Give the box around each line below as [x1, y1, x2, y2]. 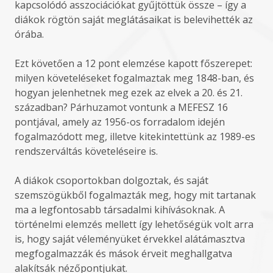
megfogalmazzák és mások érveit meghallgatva [15, 247, 232, 260]
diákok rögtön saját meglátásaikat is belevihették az [15, 13, 253, 26]
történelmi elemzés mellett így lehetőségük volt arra [15, 218, 253, 231]
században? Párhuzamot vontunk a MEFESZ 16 [15, 101, 228, 114]
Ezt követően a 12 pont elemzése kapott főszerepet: [15, 57, 252, 70]
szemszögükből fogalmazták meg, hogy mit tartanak [15, 188, 256, 202]
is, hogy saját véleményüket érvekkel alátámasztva [15, 232, 245, 246]
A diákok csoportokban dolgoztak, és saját [15, 174, 208, 187]
